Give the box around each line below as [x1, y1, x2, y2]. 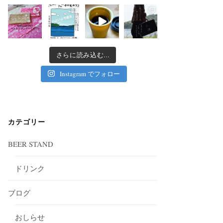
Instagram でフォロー [59, 69, 120, 78]
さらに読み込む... [56, 50, 110, 59]
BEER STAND [8, 138, 54, 149]
